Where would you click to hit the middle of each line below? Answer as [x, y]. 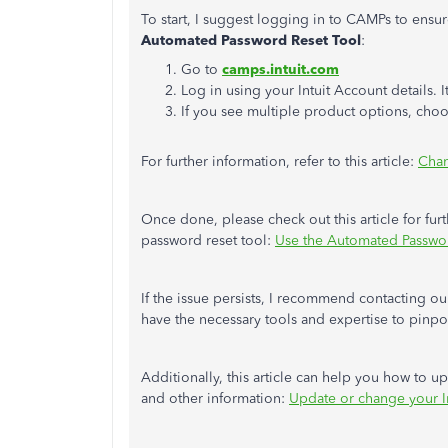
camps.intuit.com [280, 69]
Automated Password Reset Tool [251, 40]
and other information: [215, 398]
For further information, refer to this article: [279, 161]
